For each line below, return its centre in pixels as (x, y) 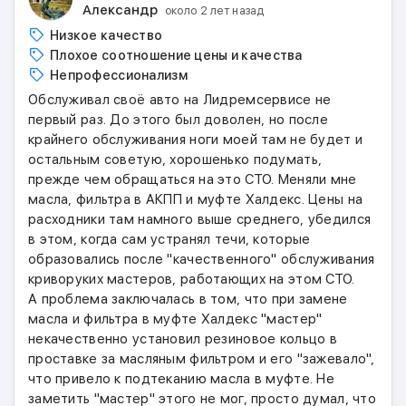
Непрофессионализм (119, 75)
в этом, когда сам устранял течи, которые (169, 239)
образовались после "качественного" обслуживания (202, 259)
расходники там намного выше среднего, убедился (200, 219)
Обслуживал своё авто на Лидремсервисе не (180, 100)
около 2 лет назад (214, 10)
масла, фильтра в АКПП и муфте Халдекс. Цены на (196, 199)
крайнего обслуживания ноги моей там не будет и (196, 140)
